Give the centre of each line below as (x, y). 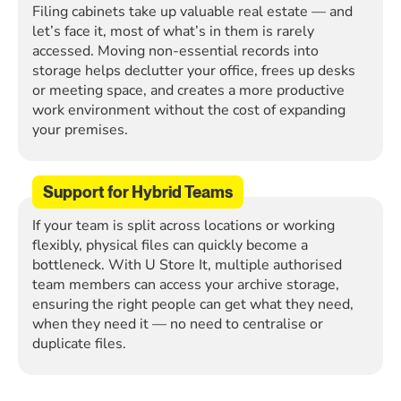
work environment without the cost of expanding (189, 110)
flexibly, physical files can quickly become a (170, 245)
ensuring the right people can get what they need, (193, 304)
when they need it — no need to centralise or (178, 324)
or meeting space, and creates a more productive (188, 90)
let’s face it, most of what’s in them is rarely (173, 31)
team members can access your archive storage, (186, 285)
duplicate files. (79, 344)
